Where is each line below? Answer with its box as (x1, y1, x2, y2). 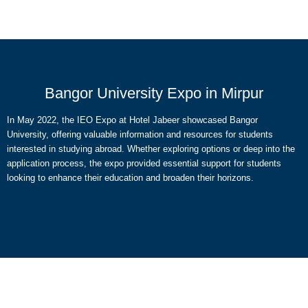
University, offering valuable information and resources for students (7, 129, 273, 140)
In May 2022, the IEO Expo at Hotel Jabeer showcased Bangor (7, 115, 258, 125)
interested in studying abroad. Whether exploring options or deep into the (7, 144, 295, 154)
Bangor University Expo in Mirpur (45, 85, 263, 102)
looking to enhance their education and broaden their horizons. (7, 173, 254, 183)
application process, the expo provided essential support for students (7, 158, 281, 168)
